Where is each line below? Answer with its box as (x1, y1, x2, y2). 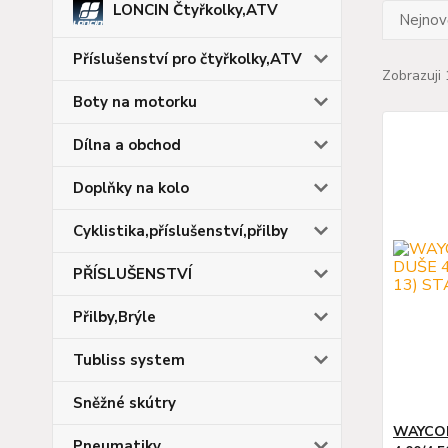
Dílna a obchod (73, 134, 181, 155)
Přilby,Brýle (73, 306, 156, 327)
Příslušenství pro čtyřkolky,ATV (73, 48, 302, 69)
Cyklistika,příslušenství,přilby (73, 220, 288, 241)
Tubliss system (73, 349, 185, 370)
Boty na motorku (73, 91, 197, 112)
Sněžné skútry (73, 392, 176, 413)
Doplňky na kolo (73, 177, 189, 198)
